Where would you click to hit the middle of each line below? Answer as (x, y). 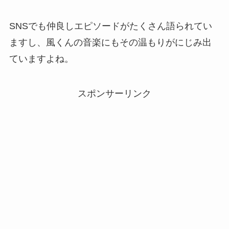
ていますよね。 (41, 59)
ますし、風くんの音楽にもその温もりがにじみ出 (110, 43)
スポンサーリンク (114, 94)
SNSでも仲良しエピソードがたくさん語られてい (110, 26)
